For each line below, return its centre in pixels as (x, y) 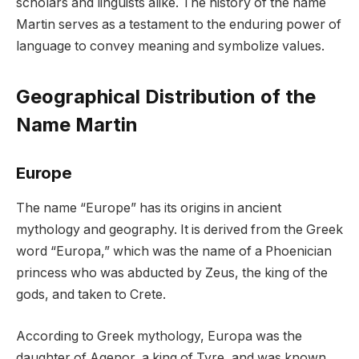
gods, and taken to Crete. (91, 295)
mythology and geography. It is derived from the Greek (179, 230)
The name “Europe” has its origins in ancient (149, 208)
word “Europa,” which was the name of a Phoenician (174, 252)
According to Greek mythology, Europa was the (159, 336)
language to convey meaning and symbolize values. (170, 46)
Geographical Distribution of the (166, 97)
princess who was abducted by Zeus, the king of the (172, 273)
